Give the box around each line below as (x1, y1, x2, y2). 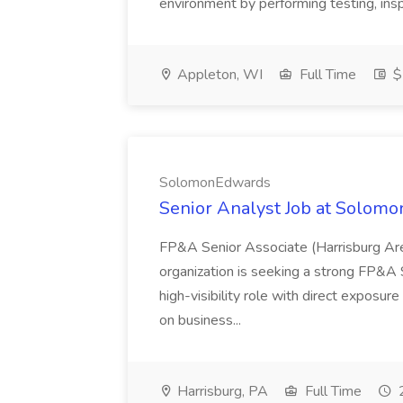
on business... (159, 310, 241, 330)
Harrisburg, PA (174, 381, 268, 401)
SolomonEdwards (159, 173, 271, 193)
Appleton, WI (174, 65, 263, 85)
